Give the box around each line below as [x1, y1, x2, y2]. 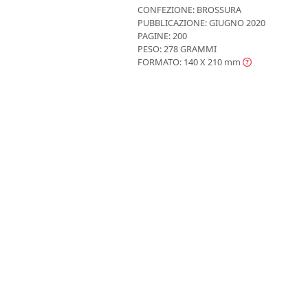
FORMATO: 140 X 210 [137, 56, 222, 68]
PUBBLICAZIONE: [137, 16, 207, 29]
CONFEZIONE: [137, 3, 195, 16]
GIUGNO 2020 [207, 16, 265, 29]
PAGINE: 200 [137, 30, 187, 42]
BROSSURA [195, 3, 241, 16]
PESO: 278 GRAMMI [137, 43, 217, 55]
